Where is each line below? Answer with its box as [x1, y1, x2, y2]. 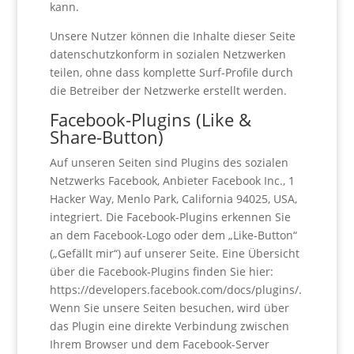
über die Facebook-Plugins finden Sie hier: [49, 264, 273, 279]
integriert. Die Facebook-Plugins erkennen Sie [49, 209, 291, 224]
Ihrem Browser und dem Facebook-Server [49, 337, 269, 352]
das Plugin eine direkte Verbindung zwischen [49, 318, 289, 333]
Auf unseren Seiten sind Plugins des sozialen [49, 155, 288, 170]
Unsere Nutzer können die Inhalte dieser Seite [49, 28, 296, 43]
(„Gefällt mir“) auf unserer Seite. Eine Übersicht [49, 246, 299, 261]
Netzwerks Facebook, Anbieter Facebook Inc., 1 [49, 173, 295, 188]
